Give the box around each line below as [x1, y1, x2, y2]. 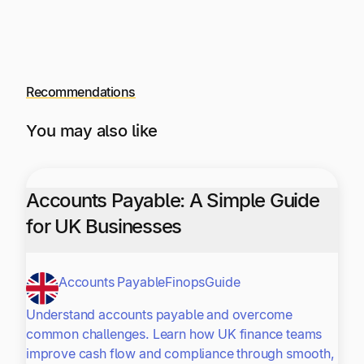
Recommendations [26, 83, 136, 100]
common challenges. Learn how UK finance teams [26, 326, 323, 343]
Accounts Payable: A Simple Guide [26, 188, 319, 213]
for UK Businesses [26, 214, 182, 239]
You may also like [26, 119, 158, 141]
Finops [165, 274, 206, 291]
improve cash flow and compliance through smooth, [26, 345, 335, 362]
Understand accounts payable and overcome [26, 306, 293, 323]
